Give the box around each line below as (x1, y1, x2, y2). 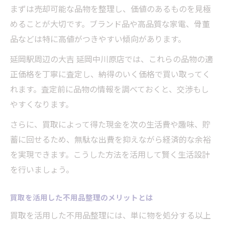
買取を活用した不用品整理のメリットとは (10, 192, 153, 203)
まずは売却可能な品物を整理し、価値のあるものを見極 (10, 3, 211, 15)
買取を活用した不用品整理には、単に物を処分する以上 (10, 209, 211, 221)
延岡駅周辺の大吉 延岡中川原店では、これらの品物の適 (10, 53, 213, 65)
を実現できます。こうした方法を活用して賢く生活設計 (10, 148, 210, 161)
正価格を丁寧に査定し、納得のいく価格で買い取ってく (10, 68, 210, 80)
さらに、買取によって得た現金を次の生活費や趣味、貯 (10, 118, 210, 131)
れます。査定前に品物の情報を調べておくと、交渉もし (10, 83, 209, 95)
